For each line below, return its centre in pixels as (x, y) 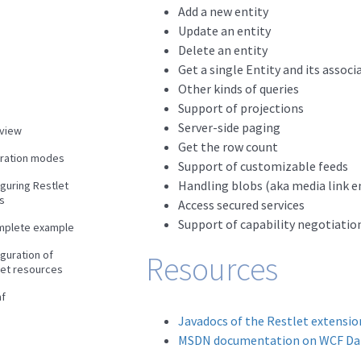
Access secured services (241, 205)
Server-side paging (229, 127)
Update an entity (224, 31)
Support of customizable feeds (263, 166)
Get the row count (228, 147)
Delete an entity (222, 50)
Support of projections (241, 108)
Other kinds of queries (238, 89)
